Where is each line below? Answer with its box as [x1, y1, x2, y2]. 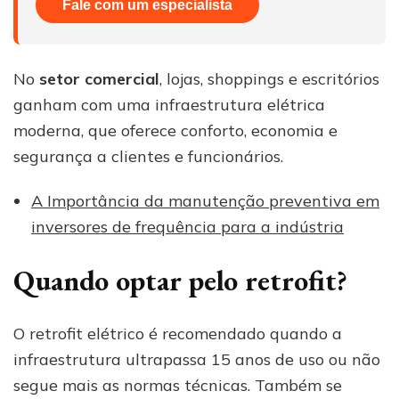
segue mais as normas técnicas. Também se [13, 375, 342, 396]
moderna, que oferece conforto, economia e [13, 119, 338, 141]
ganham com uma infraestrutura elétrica [13, 94, 325, 115]
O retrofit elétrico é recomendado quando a [13, 323, 342, 345]
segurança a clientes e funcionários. [13, 145, 283, 167]
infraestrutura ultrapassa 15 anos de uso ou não [13, 349, 380, 370]
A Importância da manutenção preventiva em [31, 190, 379, 211]
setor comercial [39, 68, 159, 89]
